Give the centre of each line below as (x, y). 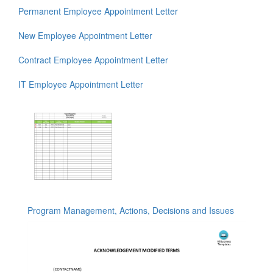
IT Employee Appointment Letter (81, 84)
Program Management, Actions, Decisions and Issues (131, 211)
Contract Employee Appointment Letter (93, 60)
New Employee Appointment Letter (85, 36)
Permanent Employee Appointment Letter (98, 11)
